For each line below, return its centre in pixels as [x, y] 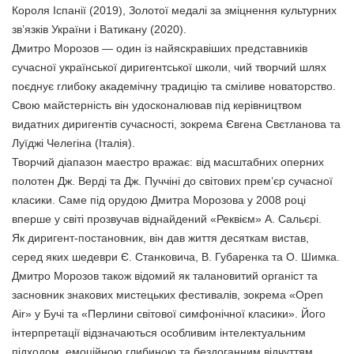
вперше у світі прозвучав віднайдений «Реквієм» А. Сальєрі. [167, 218]
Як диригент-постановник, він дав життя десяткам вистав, [160, 237]
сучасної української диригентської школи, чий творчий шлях [169, 67]
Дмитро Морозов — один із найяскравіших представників [160, 48]
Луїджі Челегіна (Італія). [73, 143]
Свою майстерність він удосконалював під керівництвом [157, 105]
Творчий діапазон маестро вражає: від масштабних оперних [168, 162]
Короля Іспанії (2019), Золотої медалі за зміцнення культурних [174, 10]
